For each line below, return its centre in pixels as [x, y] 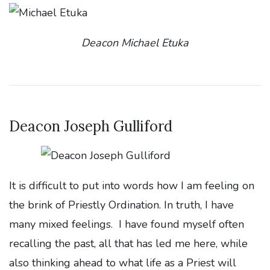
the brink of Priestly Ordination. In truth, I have [121, 205]
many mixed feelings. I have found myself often [127, 224]
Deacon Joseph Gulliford [91, 126]
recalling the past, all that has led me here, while [128, 243]
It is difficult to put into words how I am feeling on [132, 185]
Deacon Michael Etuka [135, 42]
